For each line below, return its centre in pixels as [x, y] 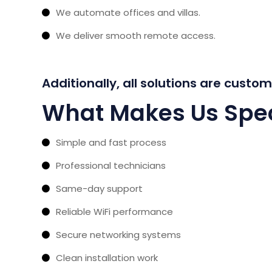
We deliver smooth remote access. [136, 35]
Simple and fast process [111, 142]
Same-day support [99, 188]
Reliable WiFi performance [114, 211]
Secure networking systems [118, 234]
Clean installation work [107, 257]
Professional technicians [111, 165]
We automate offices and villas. [128, 12]
